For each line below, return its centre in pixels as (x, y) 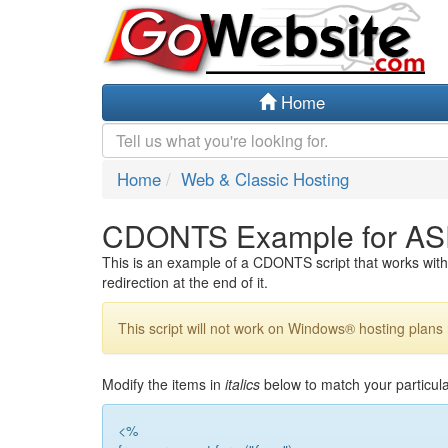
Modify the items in (163, 384)
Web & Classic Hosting (265, 179)
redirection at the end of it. (185, 282)
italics (242, 384)
